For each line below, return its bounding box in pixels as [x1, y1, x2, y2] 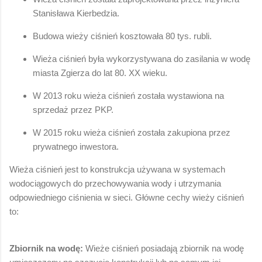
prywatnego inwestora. [33, 141, 119, 151]
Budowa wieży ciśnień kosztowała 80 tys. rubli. [33, 30, 212, 41]
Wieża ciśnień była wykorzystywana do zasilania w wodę [33, 53, 250, 64]
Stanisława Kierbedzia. [33, 8, 119, 18]
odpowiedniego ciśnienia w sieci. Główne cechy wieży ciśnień [9, 192, 244, 202]
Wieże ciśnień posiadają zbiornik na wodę [83, 243, 244, 253]
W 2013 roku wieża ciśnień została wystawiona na [33, 90, 224, 101]
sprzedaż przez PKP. [33, 104, 113, 115]
